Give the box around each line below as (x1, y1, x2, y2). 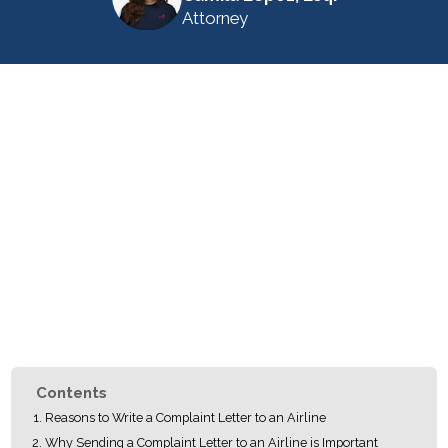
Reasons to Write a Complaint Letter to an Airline (44, 410, 329, 426)
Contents (36, 383, 108, 402)
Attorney (181, 8, 248, 29)
